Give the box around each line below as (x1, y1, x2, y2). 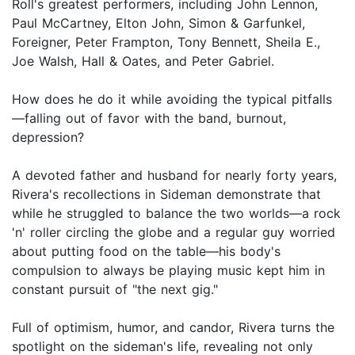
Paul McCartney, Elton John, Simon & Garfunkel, (12, 15, 305, 32)
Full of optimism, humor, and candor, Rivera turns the (12, 319, 334, 336)
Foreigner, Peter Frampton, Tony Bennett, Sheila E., (12, 34, 320, 51)
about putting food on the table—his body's (12, 243, 281, 260)
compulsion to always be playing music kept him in (12, 262, 325, 279)
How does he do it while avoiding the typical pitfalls (12, 91, 332, 108)
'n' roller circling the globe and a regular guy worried (12, 224, 335, 241)
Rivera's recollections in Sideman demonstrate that (12, 186, 321, 203)
